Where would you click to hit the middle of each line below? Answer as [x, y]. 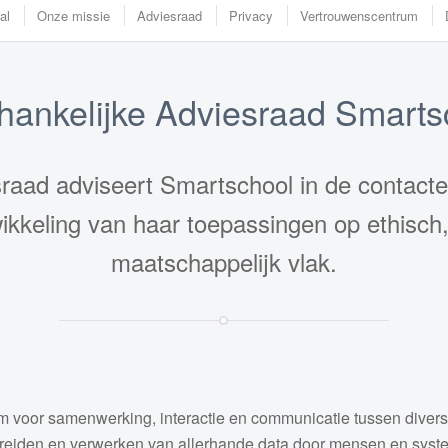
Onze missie [73, 15]
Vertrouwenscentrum [359, 15]
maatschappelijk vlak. [224, 262]
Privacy [251, 15]
